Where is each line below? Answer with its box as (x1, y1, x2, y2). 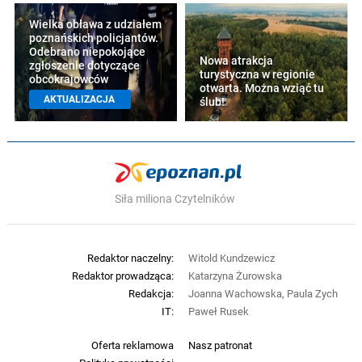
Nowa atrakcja (200, 53, 274, 68)
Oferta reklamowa (91, 338, 175, 351)
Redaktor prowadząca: (72, 268, 175, 282)
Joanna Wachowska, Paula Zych (187, 286, 338, 300)
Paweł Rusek (187, 304, 249, 318)
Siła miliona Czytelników (115, 191, 235, 206)
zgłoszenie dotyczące (29, 57, 140, 73)
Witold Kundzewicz (187, 250, 275, 264)
